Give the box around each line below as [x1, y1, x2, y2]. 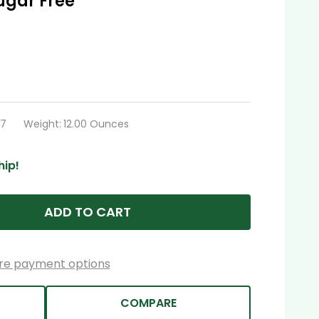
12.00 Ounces [63, 116, 129, 131]
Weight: [23, 116, 61, 131]
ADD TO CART [44, 202, 131, 221]
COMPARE [120, 294, 177, 311]
